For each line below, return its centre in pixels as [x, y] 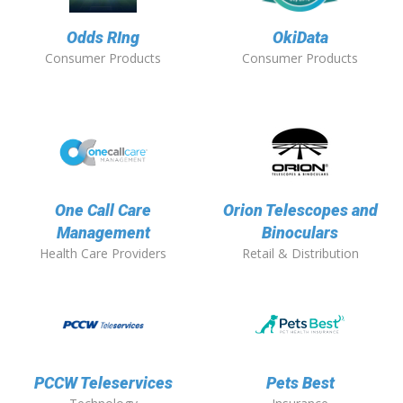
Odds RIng [103, 38]
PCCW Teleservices [103, 383]
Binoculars [300, 233]
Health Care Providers [103, 254]
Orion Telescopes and [300, 210]
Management [103, 233]
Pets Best [300, 383]
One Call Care [103, 210]
